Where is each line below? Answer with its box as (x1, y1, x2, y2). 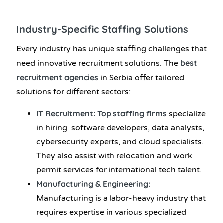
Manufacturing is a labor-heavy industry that (36, 193, 206, 204)
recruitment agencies (16, 72, 98, 83)
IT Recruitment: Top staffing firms (36, 109, 167, 119)
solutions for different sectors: (16, 87, 131, 97)
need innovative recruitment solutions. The (16, 58, 180, 69)
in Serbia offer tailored (98, 73, 184, 83)
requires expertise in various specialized (36, 207, 186, 218)
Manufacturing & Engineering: (36, 179, 150, 189)
